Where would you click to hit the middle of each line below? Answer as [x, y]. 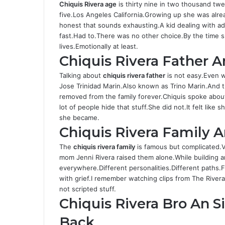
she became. [79, 118]
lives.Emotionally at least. [99, 46]
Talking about [81, 75]
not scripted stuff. [88, 189]
